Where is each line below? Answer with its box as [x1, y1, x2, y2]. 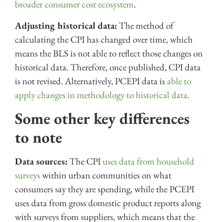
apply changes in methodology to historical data [15, 88, 187, 101]
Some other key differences [15, 108, 190, 129]
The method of [117, 19, 173, 32]
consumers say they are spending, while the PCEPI [15, 183, 194, 196]
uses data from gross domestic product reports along [15, 197, 201, 210]
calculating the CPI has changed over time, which [15, 33, 193, 46]
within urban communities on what [40, 169, 171, 182]
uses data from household [103, 155, 194, 168]
